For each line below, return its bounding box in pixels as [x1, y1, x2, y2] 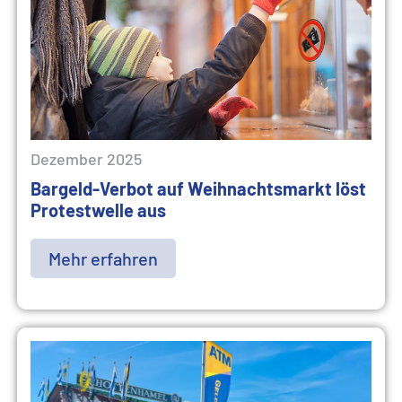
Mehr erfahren [48, 248, 158, 269]
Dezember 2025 [31, 149, 142, 169]
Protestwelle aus [31, 199, 166, 221]
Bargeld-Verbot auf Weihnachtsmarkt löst [31, 178, 366, 199]
